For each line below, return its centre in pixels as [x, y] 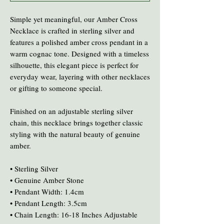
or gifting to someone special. [56, 88]
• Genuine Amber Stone [47, 180]
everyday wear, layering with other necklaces [80, 76]
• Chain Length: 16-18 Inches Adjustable [74, 214]
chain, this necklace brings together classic [76, 122]
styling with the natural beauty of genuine [75, 134]
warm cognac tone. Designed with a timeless [79, 53]
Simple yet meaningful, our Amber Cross [74, 19]
